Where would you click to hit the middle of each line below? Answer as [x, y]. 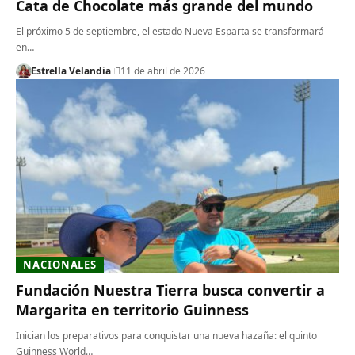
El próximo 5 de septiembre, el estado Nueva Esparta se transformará [170, 31]
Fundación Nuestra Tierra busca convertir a [170, 290]
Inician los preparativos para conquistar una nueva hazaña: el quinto [166, 336]
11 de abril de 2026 [162, 71]
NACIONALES [60, 264]
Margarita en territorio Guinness [132, 310]
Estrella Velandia [71, 71]
